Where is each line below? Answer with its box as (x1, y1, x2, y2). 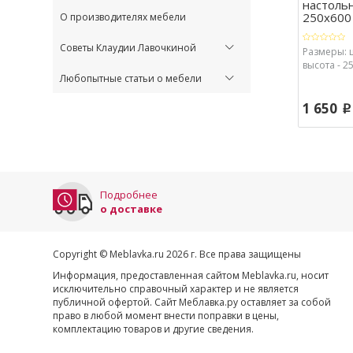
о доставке (100, 201, 162, 216)
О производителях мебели (60, 9, 186, 24)
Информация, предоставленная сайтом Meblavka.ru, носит (53, 268, 329, 282)
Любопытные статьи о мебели (60, 71, 202, 85)
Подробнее (100, 187, 158, 202)
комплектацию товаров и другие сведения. (53, 321, 254, 336)
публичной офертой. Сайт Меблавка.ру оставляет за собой (53, 295, 331, 309)
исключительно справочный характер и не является (53, 281, 299, 295)
